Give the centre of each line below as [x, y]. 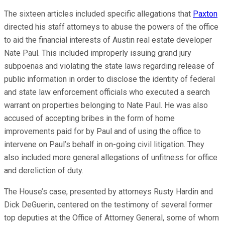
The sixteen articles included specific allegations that [98, 14]
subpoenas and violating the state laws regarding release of [109, 66]
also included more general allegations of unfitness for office [111, 157]
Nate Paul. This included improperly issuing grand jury [98, 53]
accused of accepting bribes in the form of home [89, 118]
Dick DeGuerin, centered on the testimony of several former [108, 204]
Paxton [205, 14]
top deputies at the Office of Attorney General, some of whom [111, 217]
